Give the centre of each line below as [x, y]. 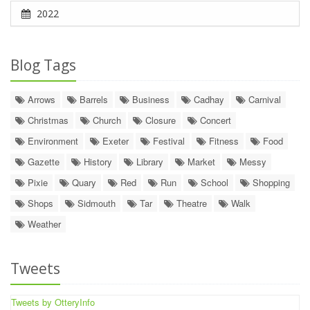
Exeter [114, 141]
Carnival [263, 100]
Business [149, 100]
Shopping [270, 183]
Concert [214, 120]
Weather [43, 224]
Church [106, 120]
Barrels [92, 100]
